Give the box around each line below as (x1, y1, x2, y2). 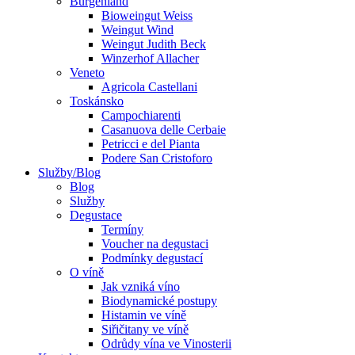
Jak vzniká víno (101, 279, 180, 293)
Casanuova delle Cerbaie (101, 122, 226, 136)
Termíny (101, 222, 143, 236)
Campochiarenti (101, 108, 181, 122)
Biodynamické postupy (101, 293, 217, 307)
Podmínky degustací (101, 250, 203, 265)
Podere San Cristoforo (101, 151, 212, 165)
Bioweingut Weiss (101, 8, 193, 22)
